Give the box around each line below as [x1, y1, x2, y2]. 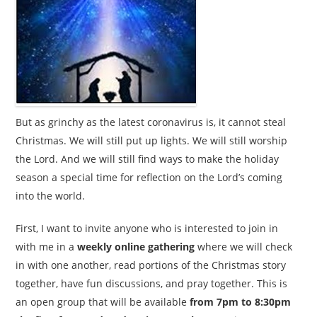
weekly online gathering [77, 240, 195, 253]
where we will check [195, 240, 293, 253]
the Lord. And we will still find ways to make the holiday [16, 152, 279, 166]
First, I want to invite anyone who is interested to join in [16, 221, 279, 235]
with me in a [16, 240, 78, 253]
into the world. [16, 189, 86, 202]
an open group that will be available [16, 295, 190, 309]
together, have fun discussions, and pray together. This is [16, 277, 288, 290]
